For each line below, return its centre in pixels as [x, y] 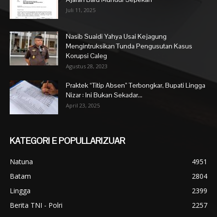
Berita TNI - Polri [36, 205]
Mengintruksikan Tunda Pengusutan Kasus [129, 46]
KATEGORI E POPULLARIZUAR [67, 140]
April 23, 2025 [83, 105]
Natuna [21, 161]
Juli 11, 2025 [81, 10]
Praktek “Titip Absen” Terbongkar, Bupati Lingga [136, 85]
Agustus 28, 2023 [87, 66]
